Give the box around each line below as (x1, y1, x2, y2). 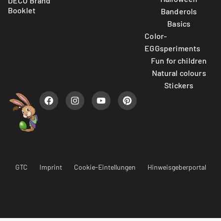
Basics (167, 18, 191, 28)
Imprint (39, 163, 62, 172)
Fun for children (150, 55, 207, 65)
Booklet (8, 5, 36, 15)
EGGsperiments (145, 43, 201, 53)
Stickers (164, 80, 194, 90)
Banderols (161, 6, 197, 16)
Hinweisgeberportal (147, 163, 206, 172)
